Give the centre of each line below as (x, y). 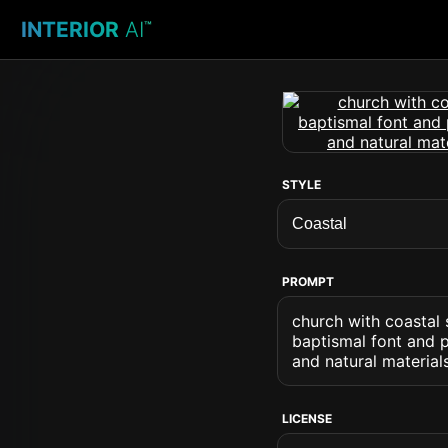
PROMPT (308, 281)
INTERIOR (70, 29)
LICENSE (307, 418)
